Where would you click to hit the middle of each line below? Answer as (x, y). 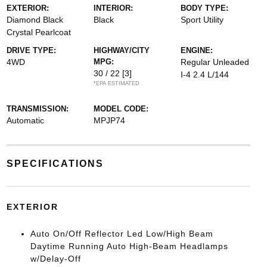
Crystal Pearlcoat (38, 32)
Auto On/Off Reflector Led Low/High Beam (122, 233)
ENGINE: (197, 50)
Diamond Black (35, 19)
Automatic (25, 120)
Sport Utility (202, 19)
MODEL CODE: (121, 108)
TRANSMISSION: (37, 108)
